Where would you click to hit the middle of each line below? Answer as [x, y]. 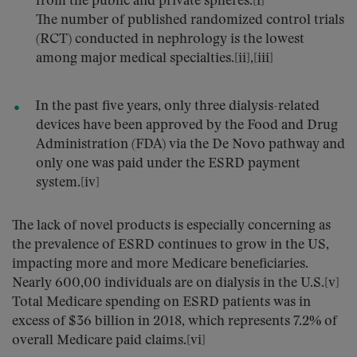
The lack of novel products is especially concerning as [171, 226]
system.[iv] [68, 183]
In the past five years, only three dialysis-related [177, 106]
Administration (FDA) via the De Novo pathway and [190, 145]
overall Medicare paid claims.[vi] [109, 341]
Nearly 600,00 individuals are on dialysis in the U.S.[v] [176, 283]
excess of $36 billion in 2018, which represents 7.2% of [175, 322]
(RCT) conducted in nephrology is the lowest [170, 39]
